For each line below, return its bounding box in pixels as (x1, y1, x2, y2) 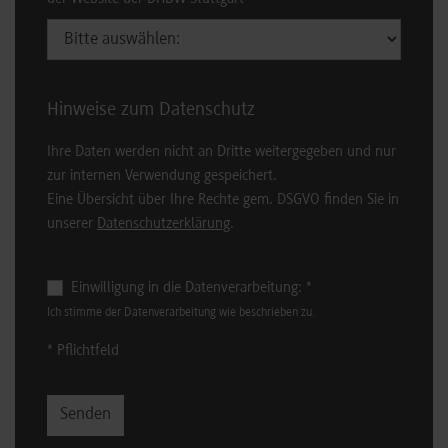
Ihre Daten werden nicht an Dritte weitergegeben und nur (47, 144, 396, 161)
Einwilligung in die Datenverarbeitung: (71, 280, 306, 297)
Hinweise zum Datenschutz (47, 100, 255, 122)
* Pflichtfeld (47, 343, 119, 360)
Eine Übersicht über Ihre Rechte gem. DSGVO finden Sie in (47, 192, 399, 209)
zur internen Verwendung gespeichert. (47, 168, 277, 185)
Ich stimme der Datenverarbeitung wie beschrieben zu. (47, 307, 315, 320)
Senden (60, 406, 111, 425)
